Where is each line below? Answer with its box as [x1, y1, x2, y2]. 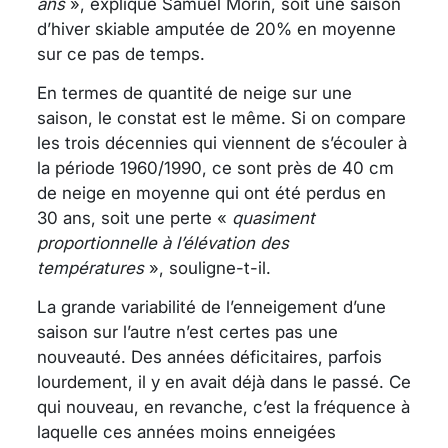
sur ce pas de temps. [37, 43, 205, 64]
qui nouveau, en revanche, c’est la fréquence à [37, 396, 410, 417]
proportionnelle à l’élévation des [37, 232, 289, 253]
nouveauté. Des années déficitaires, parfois [37, 346, 382, 367]
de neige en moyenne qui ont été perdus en [37, 182, 386, 203]
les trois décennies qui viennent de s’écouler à [37, 132, 407, 153]
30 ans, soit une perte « [37, 207, 227, 228]
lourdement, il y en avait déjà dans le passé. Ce [37, 371, 411, 392]
